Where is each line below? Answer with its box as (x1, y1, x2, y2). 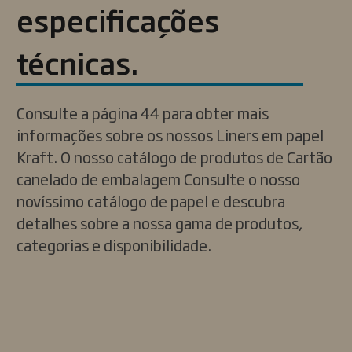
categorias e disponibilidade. (16, 233, 211, 257)
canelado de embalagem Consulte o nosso (16, 167, 300, 191)
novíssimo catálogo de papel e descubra (16, 189, 285, 213)
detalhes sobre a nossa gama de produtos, (16, 211, 302, 235)
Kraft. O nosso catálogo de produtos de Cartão (16, 145, 332, 169)
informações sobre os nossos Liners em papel (16, 123, 324, 147)
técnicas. (16, 41, 138, 84)
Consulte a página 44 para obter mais (16, 101, 269, 125)
